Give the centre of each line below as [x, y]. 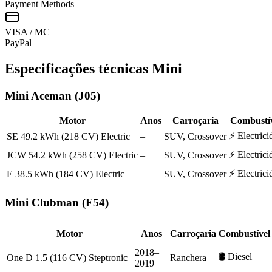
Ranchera [188, 257]
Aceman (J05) [66, 95]
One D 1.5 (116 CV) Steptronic [67, 257]
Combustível [244, 233]
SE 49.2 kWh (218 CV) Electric [68, 137]
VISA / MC [27, 32]
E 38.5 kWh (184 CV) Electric [66, 174]
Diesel [240, 256]
